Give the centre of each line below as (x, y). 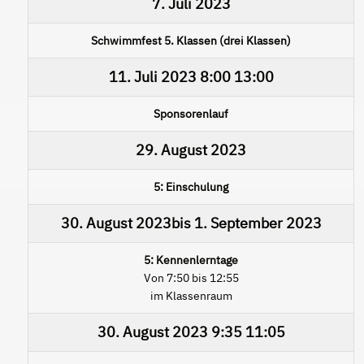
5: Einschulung (191, 186)
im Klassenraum (191, 295)
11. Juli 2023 (152, 76)
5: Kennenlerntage (191, 260)
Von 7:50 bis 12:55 (191, 277)
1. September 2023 (258, 223)
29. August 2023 (191, 149)
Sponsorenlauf (191, 113)
